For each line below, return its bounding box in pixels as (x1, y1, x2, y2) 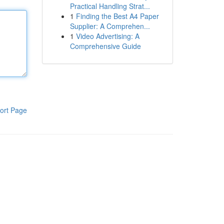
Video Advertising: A (75, 31, 139, 41)
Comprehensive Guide (69, 41, 141, 51)
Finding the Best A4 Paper (75, 11, 159, 21)
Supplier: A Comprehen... (69, 21, 150, 31)
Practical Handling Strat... (69, 1, 150, 11)
